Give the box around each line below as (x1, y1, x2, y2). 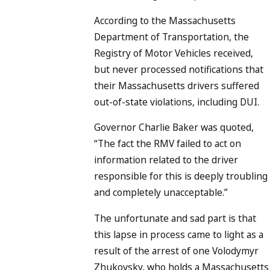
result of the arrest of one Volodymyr (94, 243, 259, 257)
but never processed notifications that (94, 62, 263, 76)
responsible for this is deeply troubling (94, 169, 268, 183)
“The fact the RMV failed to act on (94, 137, 241, 151)
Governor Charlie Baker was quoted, (94, 121, 254, 134)
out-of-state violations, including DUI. (94, 95, 259, 108)
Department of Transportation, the (94, 30, 249, 43)
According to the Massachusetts (94, 13, 236, 27)
